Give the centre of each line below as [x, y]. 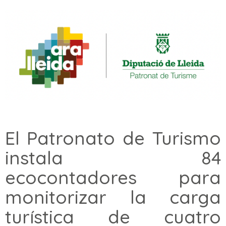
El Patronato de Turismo [113, 138]
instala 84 [113, 157]
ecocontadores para [113, 177]
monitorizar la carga [113, 197]
